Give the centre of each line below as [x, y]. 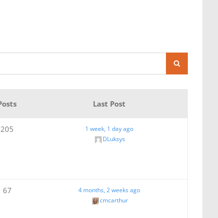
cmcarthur [114, 200]
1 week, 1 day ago [109, 128]
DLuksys [114, 139]
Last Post [109, 103]
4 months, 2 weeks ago [109, 190]
